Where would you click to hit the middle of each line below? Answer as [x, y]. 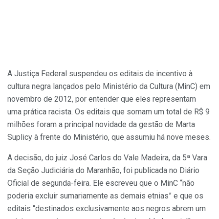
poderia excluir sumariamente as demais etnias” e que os [105, 196]
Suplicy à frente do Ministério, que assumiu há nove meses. [109, 137]
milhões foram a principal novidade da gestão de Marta [101, 124]
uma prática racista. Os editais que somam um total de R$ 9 [109, 111]
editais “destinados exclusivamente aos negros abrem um [107, 208]
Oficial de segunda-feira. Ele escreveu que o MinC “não [101, 183]
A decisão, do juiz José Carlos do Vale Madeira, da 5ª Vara [107, 157]
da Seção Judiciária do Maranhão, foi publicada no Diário [103, 170]
